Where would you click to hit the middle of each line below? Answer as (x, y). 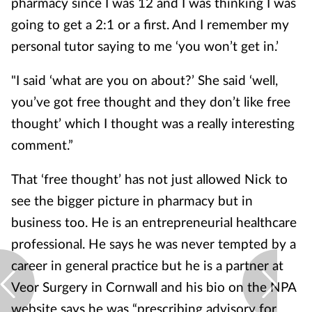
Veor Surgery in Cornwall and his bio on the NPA (154, 287)
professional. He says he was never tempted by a (154, 243)
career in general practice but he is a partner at (147, 265)
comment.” (42, 145)
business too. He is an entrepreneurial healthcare (154, 222)
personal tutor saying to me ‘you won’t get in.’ (145, 46)
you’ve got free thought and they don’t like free (151, 101)
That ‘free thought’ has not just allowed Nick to (149, 179)
